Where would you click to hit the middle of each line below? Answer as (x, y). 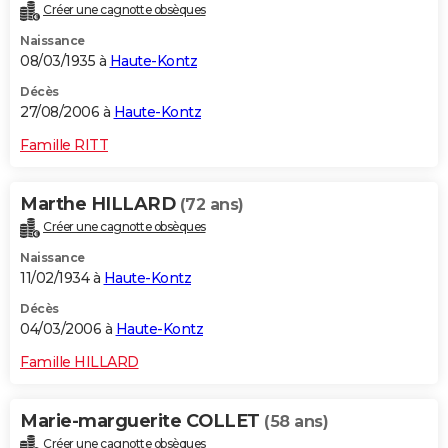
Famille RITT (64, 145)
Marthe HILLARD (100, 204)
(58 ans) (296, 422)
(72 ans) (211, 205)
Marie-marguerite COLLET (142, 421)
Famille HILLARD (79, 362)
